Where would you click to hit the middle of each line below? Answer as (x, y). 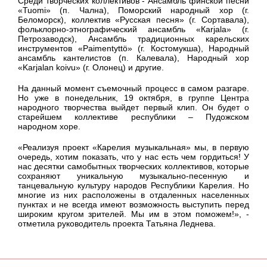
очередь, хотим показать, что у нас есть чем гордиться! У (133, 156)
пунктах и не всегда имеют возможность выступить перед (133, 204)
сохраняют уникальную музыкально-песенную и (133, 176)
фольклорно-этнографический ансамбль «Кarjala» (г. (133, 30)
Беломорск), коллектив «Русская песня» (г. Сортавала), (133, 20)
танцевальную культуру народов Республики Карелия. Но (133, 185)
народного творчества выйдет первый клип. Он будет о (133, 107)
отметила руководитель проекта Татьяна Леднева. (117, 223)
